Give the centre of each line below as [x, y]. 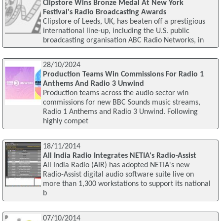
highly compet [65, 122]
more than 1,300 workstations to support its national [127, 184]
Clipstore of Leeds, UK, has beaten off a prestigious [124, 21]
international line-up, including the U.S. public [116, 31]
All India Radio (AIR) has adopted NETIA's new [116, 166]
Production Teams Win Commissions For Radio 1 [123, 75]
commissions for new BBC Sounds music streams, [121, 103]
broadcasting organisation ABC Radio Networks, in [123, 40]
